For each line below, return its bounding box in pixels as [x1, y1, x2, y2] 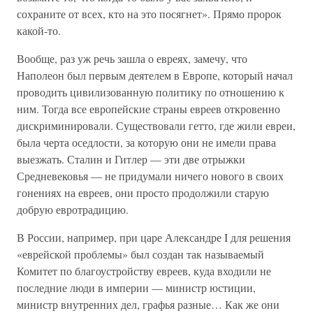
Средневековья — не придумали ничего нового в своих [17, 168, 284, 183]
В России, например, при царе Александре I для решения [17, 230, 291, 245]
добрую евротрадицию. [17, 202, 129, 217]
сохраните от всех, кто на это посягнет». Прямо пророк [17, 6, 282, 21]
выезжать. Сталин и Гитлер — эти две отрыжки [17, 152, 245, 166]
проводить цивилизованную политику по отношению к [17, 85, 284, 99]
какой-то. [17, 23, 61, 38]
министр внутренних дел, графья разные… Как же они [17, 297, 279, 312]
